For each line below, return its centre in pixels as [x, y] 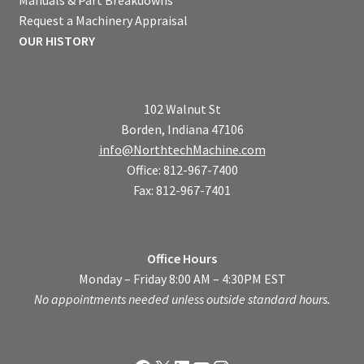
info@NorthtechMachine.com [182, 149]
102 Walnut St [182, 109]
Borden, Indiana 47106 [182, 129]
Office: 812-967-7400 [182, 170]
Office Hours [182, 259]
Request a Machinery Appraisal [103, 20]
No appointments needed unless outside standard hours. [182, 299]
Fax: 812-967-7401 [182, 190]
